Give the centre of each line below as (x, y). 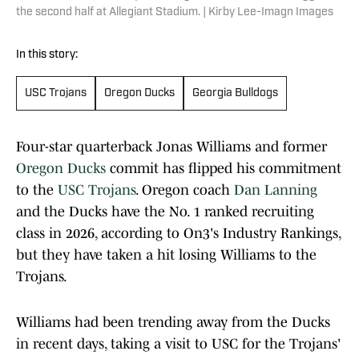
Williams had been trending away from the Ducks (173, 323)
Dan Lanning (276, 190)
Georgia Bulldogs (235, 94)
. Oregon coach (185, 190)
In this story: (47, 55)
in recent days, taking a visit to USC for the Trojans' (178, 344)
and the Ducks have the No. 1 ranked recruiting (165, 212)
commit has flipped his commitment (224, 169)
